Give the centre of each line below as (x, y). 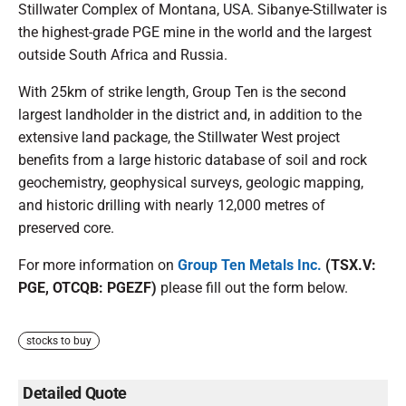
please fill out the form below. (252, 288)
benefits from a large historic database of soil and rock (193, 160)
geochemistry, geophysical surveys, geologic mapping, (191, 183)
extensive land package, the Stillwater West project (179, 138)
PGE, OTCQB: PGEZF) (87, 288)
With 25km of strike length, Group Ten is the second (182, 92)
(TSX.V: (349, 266)
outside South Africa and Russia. (123, 55)
